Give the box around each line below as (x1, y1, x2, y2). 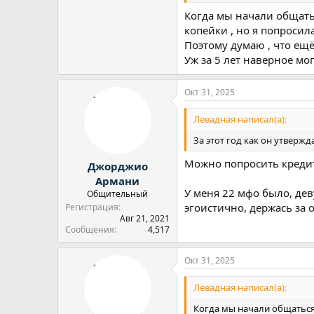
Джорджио (87, 159, 148, 173)
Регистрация (65, 201, 118, 213)
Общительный (87, 188, 148, 200)
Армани (95, 174, 139, 188)
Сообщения (65, 224, 114, 235)
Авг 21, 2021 (120, 212, 170, 224)
